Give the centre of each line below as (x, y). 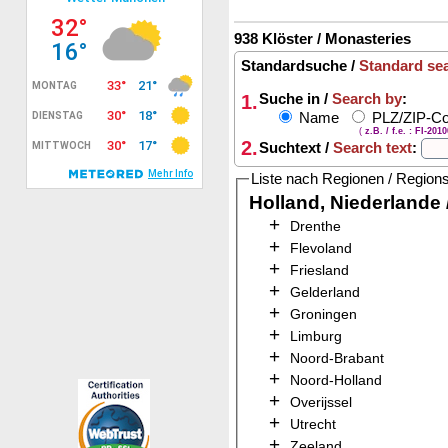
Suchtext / (296, 147)
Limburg (316, 337)
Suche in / (295, 98)
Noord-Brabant (337, 359)
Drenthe (315, 227)
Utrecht (313, 425)
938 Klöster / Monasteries (322, 38)
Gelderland (325, 293)
